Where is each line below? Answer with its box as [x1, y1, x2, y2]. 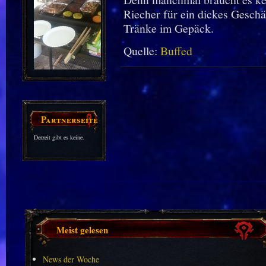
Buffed [160, 43, 192, 59]
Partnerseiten [41, 112, 103, 125]
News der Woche [43, 254, 99, 265]
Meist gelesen [56, 223, 108, 236]
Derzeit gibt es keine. [34, 133, 84, 141]
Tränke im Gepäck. [123, 20, 214, 36]
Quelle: [123, 43, 160, 59]
